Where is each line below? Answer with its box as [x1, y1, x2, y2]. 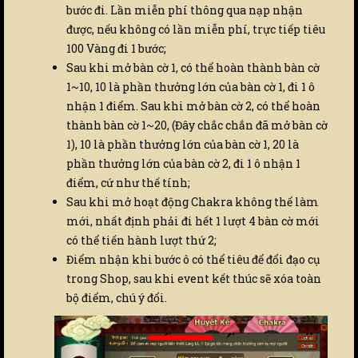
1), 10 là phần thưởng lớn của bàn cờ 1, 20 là [66, 136, 299, 152]
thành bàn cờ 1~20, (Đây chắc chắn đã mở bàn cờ [66, 117, 328, 133]
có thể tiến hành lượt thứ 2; [66, 232, 217, 248]
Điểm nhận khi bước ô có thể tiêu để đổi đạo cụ [66, 251, 320, 267]
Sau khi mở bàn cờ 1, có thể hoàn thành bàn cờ [66, 59, 320, 75]
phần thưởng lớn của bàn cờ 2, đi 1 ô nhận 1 [66, 155, 300, 171]
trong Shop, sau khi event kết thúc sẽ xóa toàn [66, 270, 321, 286]
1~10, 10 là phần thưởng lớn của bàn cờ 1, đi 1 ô [66, 78, 315, 94]
